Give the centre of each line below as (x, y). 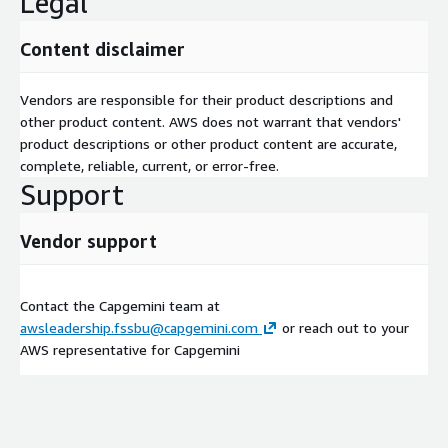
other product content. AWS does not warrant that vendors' (210, 121)
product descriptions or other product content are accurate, (208, 143)
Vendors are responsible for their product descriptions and (206, 99)
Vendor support (88, 240)
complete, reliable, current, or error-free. (149, 165)
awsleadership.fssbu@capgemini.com (139, 327)
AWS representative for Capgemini (130, 349)
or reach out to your (343, 327)
